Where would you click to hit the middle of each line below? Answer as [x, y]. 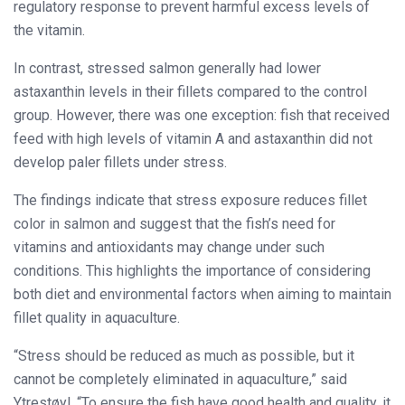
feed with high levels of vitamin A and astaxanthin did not [193, 139]
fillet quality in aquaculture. [97, 318]
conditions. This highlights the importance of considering [192, 271]
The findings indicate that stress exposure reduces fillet [190, 201]
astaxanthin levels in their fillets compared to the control [190, 92]
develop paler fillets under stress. [120, 163]
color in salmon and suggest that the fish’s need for [174, 224]
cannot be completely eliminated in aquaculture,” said [180, 380]
